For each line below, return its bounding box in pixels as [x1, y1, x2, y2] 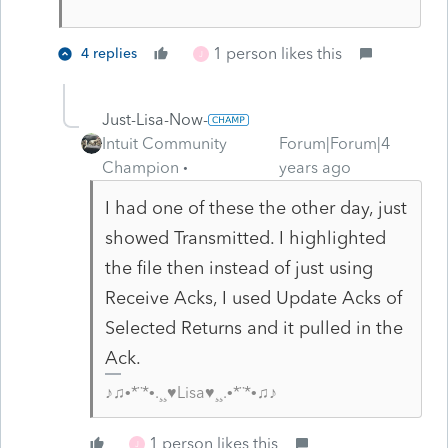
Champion [102, 157, 179, 177]
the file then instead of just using [104, 256, 373, 279]
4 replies [81, 44, 137, 62]
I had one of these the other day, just [104, 196, 407, 219]
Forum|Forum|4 [279, 133, 391, 153]
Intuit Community [102, 133, 227, 153]
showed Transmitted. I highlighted [104, 226, 386, 249]
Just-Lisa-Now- [102, 109, 208, 129]
